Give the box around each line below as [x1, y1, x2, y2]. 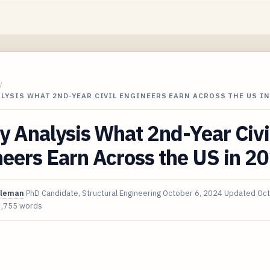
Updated [224, 187, 257, 198]
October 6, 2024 [163, 187, 222, 198]
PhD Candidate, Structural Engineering [26, 187, 161, 198]
